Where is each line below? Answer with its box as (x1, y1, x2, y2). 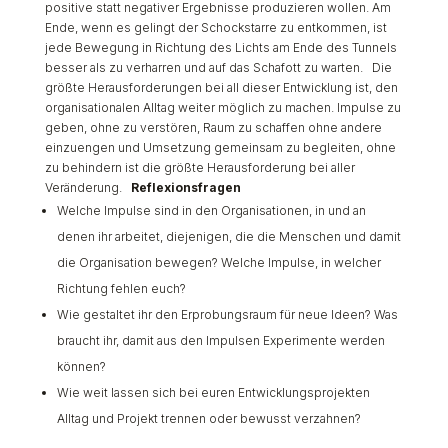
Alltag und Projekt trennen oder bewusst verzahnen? (56, 411, 361, 427)
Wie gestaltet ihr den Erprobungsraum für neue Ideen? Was (56, 307, 398, 323)
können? (56, 359, 106, 375)
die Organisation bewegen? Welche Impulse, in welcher (56, 255, 381, 271)
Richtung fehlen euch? (56, 281, 186, 297)
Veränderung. (44, 180, 131, 196)
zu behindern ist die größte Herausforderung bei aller (44, 160, 355, 176)
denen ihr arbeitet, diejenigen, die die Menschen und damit (56, 229, 401, 245)
